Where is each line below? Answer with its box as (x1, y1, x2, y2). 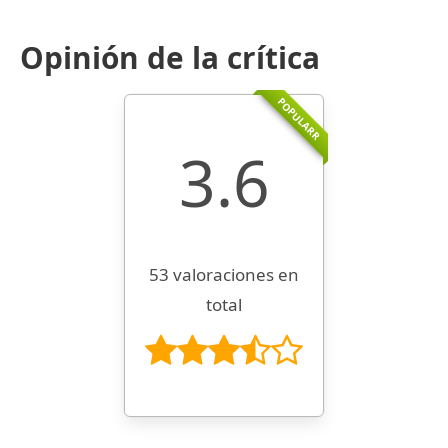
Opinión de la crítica (20, 36, 320, 78)
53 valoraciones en (149, 262, 299, 286)
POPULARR (274, 94, 324, 144)
